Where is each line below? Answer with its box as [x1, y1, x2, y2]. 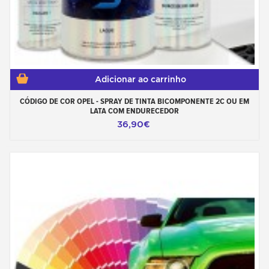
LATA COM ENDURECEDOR [90, 106, 179, 115]
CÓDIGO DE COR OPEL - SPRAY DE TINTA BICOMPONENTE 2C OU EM [20, 96, 249, 106]
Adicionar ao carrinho [95, 74, 186, 84]
